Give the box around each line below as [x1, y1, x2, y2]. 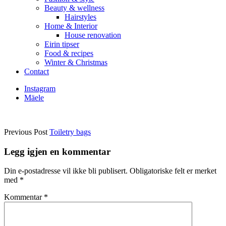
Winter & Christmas [44, 58, 107, 67]
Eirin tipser [44, 40, 79, 48]
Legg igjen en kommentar [4, 146, 110, 157]
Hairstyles [65, 13, 96, 21]
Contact [24, 67, 49, 76]
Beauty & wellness [44, 4, 104, 12]
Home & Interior [44, 22, 97, 30]
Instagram [24, 84, 55, 93]
